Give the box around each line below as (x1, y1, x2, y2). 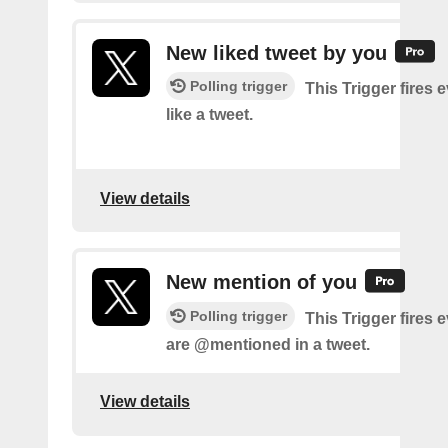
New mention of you (166, 271, 357, 294)
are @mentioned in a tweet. (166, 335, 370, 353)
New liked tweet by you (166, 42, 387, 65)
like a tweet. (166, 106, 253, 124)
